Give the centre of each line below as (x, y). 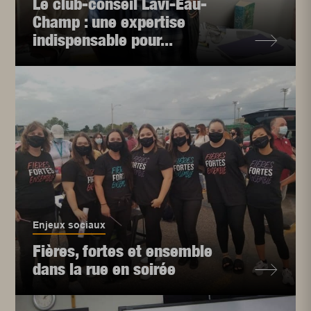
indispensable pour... (103, 40)
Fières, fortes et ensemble (123, 251)
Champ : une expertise (109, 22)
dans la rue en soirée (104, 269)
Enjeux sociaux (69, 225)
